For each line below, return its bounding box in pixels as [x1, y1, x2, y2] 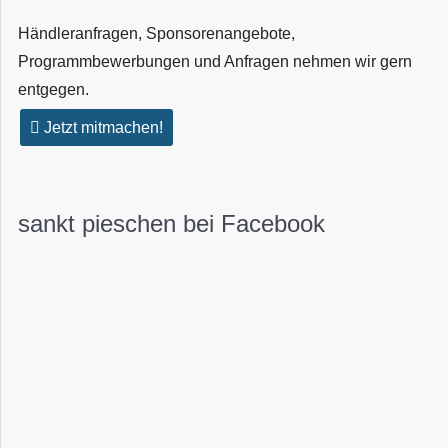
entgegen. [18, 81, 89, 99]
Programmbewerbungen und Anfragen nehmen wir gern [18, 53, 412, 71]
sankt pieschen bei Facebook [18, 209, 325, 237]
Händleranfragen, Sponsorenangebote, [18, 25, 295, 43]
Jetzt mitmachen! [40, 119, 163, 137]
